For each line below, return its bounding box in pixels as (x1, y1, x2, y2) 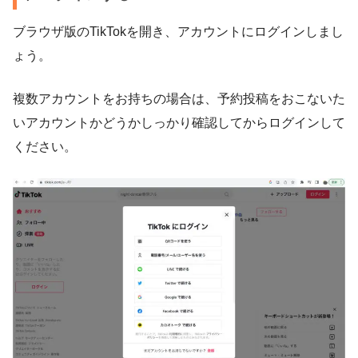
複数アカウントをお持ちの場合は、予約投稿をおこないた (13, 92, 345, 106)
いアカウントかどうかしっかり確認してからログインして (13, 116, 345, 130)
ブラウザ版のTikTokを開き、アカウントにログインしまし (13, 25, 344, 39)
